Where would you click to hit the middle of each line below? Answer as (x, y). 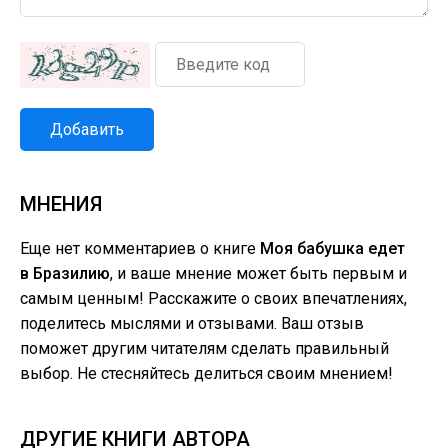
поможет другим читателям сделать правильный (204, 348)
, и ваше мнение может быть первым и (258, 273)
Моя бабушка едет (332, 248)
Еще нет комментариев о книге (140, 248)
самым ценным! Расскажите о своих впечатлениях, (213, 298)
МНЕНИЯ (61, 204)
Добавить (87, 129)
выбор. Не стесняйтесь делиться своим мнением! (206, 373)
